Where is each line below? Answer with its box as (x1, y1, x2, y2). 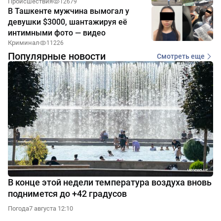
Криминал (8, 39, 39, 47)
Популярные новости (8, 50, 106, 63)
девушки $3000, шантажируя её (8, 17, 127, 27)
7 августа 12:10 (29, 205, 73, 213)
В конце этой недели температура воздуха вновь (8, 177, 212, 188)
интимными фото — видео (8, 28, 106, 38)
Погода (8, 205, 29, 213)
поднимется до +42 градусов (8, 188, 127, 199)
